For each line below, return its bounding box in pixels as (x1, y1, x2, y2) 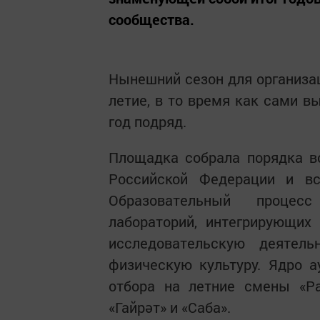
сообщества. (109, 10, 194, 29)
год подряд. (109, 112, 186, 131)
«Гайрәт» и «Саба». (109, 298, 231, 316)
